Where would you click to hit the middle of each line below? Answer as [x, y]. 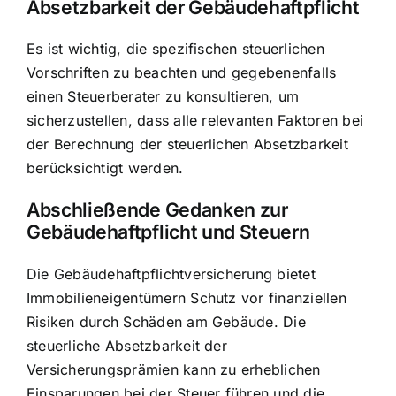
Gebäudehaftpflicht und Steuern [168, 232]
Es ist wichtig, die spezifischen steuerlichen [175, 49]
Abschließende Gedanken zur [157, 210]
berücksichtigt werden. [105, 168]
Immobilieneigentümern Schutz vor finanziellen [187, 297]
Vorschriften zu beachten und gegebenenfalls [182, 73]
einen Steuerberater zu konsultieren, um [163, 97]
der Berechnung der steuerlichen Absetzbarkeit [187, 145]
